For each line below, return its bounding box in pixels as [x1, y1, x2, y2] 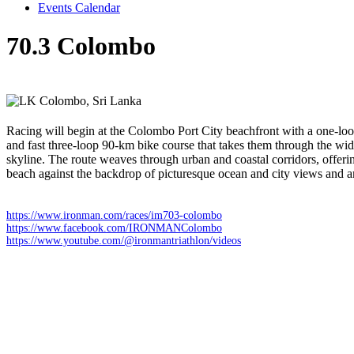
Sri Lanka [92, 94, 141, 108]
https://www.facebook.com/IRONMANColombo [6, 222, 222, 235]
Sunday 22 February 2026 [6, 77, 155, 94]
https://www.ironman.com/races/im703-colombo [6, 209, 222, 222]
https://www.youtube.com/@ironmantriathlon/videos [6, 235, 241, 247]
